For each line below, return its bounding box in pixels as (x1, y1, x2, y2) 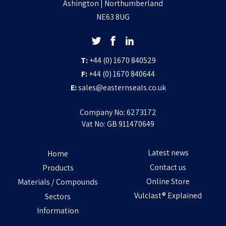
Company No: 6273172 (80, 107, 157, 118)
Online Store (146, 176, 190, 187)
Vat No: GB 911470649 (82, 119, 155, 130)
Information (37, 205, 79, 216)
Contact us (150, 161, 187, 173)
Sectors (45, 191, 71, 202)
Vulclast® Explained (134, 190, 202, 201)
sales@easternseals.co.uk (78, 82, 166, 93)
